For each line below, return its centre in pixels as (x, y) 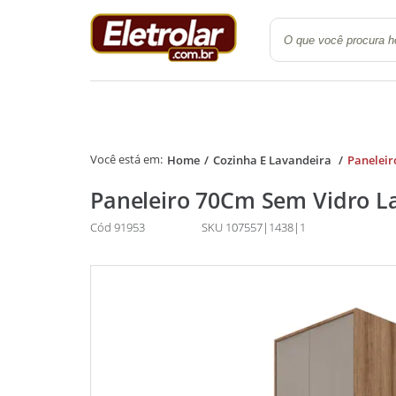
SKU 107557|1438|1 (254, 228)
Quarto (258, 54)
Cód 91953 (118, 228)
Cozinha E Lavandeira (273, 160)
